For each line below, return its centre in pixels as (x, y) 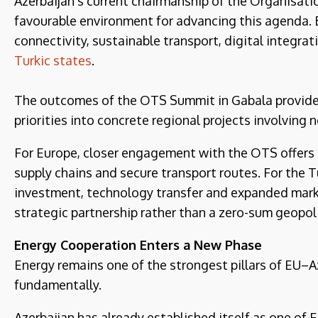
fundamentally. (58, 284)
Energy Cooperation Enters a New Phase (138, 245)
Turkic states (53, 60)
